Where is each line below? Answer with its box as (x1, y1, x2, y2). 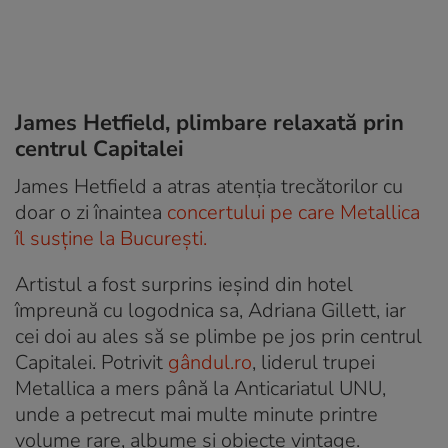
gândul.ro (168, 349, 252, 377)
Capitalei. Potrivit (15, 349, 168, 377)
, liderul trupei (252, 349, 375, 377)
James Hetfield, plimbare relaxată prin (15, 108, 404, 139)
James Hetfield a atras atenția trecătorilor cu (15, 173, 403, 201)
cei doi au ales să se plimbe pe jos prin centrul (15, 323, 422, 351)
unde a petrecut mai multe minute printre (15, 401, 378, 429)
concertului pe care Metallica (167, 199, 420, 227)
